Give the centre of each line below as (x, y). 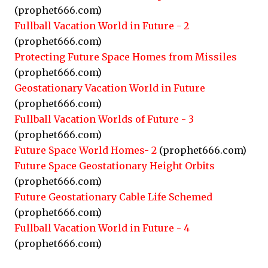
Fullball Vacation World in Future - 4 (102, 228)
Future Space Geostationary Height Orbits (115, 166)
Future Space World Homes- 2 (86, 150)
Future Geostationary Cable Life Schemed (113, 197)
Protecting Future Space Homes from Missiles (126, 57)
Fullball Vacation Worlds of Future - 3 (104, 119)
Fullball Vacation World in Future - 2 (102, 26)
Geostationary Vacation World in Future (110, 88)
